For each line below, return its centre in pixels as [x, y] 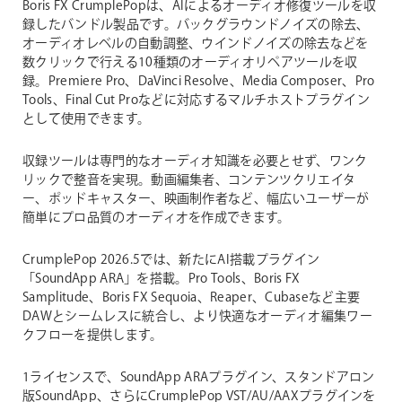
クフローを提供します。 [93, 335]
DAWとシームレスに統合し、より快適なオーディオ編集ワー [197, 316]
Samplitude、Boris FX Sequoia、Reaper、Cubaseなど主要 [192, 297]
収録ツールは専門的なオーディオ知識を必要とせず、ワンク [195, 161]
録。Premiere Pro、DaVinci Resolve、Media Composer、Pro [199, 81]
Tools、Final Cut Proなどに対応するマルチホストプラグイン [196, 100]
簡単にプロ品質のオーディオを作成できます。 [157, 218]
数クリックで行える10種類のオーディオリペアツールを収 [190, 62]
